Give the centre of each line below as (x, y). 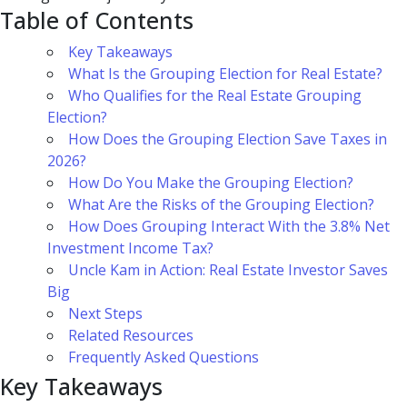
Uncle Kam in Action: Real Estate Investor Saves (228, 270)
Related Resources (131, 336)
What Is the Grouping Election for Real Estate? (225, 74)
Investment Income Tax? (130, 248)
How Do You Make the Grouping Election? (211, 183)
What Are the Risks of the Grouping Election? (221, 205)
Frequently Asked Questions (164, 357)
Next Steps (105, 314)
